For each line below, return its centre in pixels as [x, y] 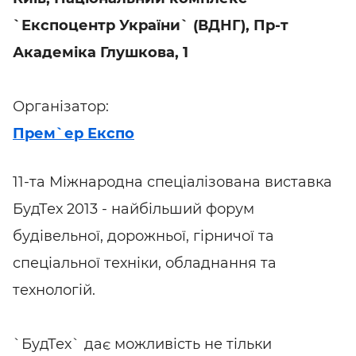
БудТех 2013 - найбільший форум [133, 209]
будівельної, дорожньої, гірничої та [143, 236]
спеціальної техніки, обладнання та [145, 263]
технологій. [54, 290]
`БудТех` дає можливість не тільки [142, 344]
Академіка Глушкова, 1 [101, 52]
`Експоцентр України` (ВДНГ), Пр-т [151, 25]
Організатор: [61, 106]
